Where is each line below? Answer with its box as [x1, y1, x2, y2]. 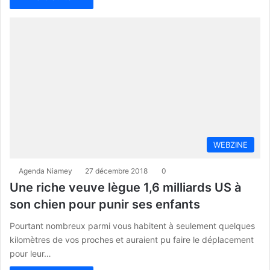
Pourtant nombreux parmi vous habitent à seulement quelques [10, 221, 255, 231]
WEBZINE [213, 140, 248, 150]
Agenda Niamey [19, 166, 72, 176]
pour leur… [10, 248, 51, 259]
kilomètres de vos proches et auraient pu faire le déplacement [10, 234, 254, 245]
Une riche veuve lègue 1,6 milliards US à [10, 180, 241, 195]
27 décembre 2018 [85, 166, 148, 176]
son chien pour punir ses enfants [10, 197, 200, 212]
